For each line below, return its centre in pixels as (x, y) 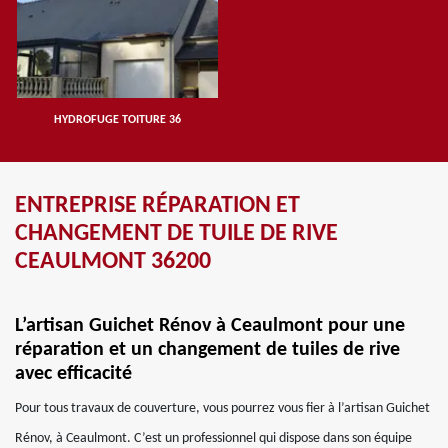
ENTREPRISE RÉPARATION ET (157, 206)
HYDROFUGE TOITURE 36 (117, 120)
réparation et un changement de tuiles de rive (207, 350)
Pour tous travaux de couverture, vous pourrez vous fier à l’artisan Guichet (222, 408)
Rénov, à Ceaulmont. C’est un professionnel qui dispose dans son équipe (213, 438)
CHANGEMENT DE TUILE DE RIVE (176, 234)
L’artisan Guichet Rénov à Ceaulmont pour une (210, 326)
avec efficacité (73, 374)
